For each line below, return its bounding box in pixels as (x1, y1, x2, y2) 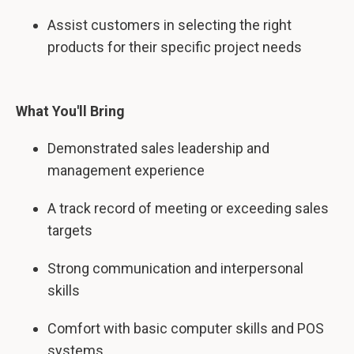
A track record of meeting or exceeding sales (47, 200, 329, 217)
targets (47, 222, 92, 239)
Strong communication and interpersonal (47, 260, 303, 277)
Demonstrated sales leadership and (47, 140, 269, 156)
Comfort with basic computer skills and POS (47, 320, 324, 337)
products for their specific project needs (47, 39, 302, 55)
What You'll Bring (16, 103, 125, 119)
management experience (47, 162, 205, 179)
